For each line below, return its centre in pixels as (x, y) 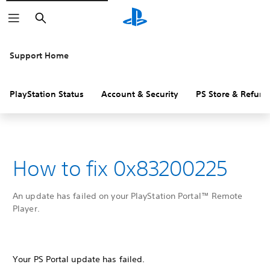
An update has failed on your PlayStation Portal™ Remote (128, 196)
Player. (26, 209)
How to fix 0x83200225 (120, 168)
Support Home (39, 55)
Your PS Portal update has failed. (79, 259)
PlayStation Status (47, 94)
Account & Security (140, 94)
